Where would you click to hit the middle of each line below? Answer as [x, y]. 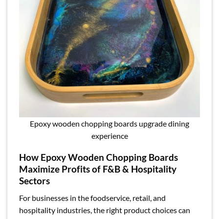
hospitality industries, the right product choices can [105, 210]
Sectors [34, 181]
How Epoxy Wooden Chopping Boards [99, 157]
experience [109, 135]
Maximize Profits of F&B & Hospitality [98, 169]
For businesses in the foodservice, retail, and [92, 198]
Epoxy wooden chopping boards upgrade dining [109, 123]
